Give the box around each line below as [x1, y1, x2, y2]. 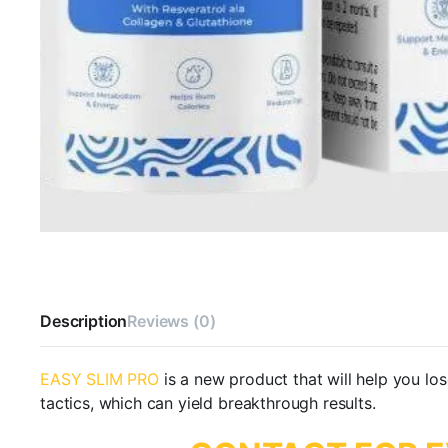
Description [40, 311, 128, 332]
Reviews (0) [127, 311, 216, 332]
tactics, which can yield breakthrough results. [40, 393, 376, 414]
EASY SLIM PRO [40, 369, 159, 390]
